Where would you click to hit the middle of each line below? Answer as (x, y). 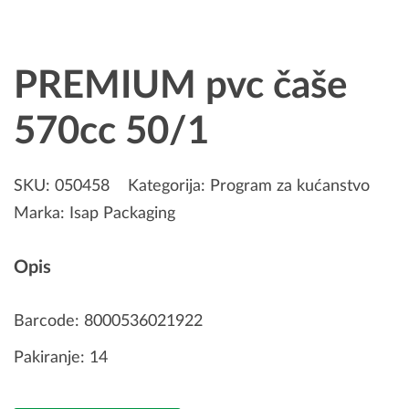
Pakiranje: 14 (61, 358)
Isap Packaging (122, 214)
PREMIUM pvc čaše (180, 86)
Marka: (42, 214)
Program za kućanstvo (290, 186)
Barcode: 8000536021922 (108, 321)
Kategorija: (169, 186)
